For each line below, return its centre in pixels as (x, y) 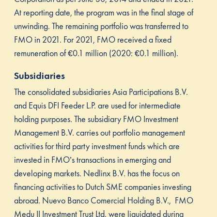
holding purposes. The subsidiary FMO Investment (96, 119)
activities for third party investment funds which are (97, 146)
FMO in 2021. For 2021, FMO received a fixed (93, 40)
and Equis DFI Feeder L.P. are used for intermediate (97, 106)
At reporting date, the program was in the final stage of (103, 13)
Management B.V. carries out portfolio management (99, 133)
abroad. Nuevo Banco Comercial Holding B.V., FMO (103, 201)
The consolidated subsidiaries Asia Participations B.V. (101, 92)
